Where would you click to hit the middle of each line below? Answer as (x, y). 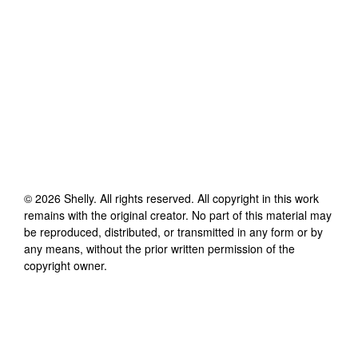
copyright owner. (66, 265)
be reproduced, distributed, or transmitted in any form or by (173, 231)
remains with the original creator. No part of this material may (178, 215)
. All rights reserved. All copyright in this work (206, 198)
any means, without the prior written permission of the (159, 248)
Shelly (79, 198)
